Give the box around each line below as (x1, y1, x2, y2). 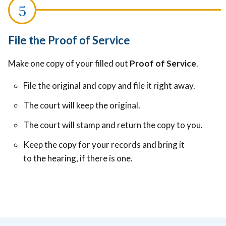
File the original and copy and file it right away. (23, 80, 195, 91)
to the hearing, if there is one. (23, 152, 134, 163)
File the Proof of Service (8, 33, 130, 47)
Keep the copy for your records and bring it (23, 139, 185, 150)
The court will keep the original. (23, 99, 142, 110)
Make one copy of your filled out (8, 58, 130, 69)
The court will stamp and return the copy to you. (23, 119, 204, 130)
